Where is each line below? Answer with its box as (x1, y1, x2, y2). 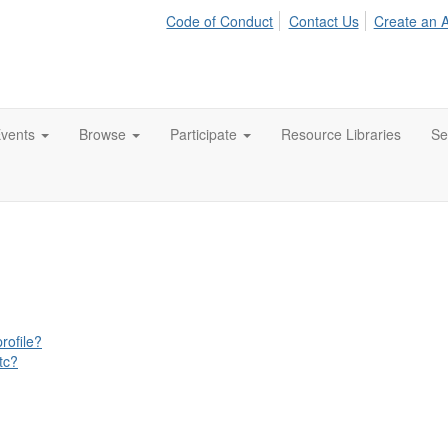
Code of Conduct (166, 11, 274, 31)
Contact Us (288, 11, 359, 31)
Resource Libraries (281, 124, 401, 144)
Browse (79, 124, 130, 144)
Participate (170, 124, 241, 144)
